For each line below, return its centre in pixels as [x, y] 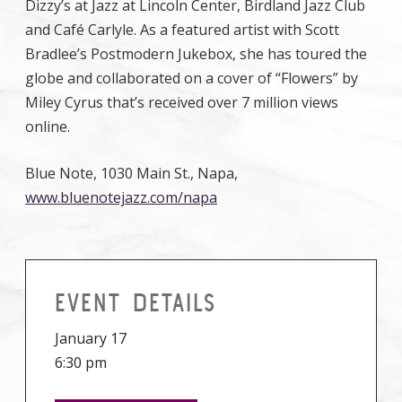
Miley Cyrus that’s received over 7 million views [182, 102]
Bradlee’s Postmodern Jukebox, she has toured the [196, 54]
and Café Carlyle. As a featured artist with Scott [182, 30]
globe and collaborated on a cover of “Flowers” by [192, 78]
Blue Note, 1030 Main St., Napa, [131, 173]
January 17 [91, 338]
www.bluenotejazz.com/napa [121, 197]
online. [48, 127]
